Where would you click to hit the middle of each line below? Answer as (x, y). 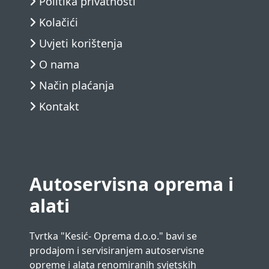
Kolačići (59, 22)
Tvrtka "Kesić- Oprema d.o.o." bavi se (113, 236)
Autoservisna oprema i (132, 184)
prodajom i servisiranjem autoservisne (117, 250)
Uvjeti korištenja (81, 43)
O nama (59, 64)
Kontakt (59, 106)
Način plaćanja (77, 85)
